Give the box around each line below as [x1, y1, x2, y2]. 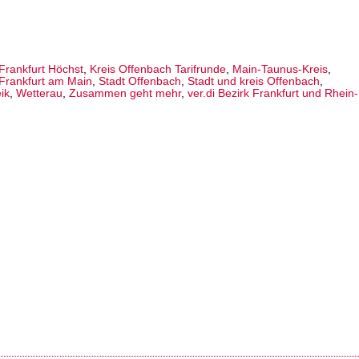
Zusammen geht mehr [69, 87, 181, 100]
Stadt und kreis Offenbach [188, 75, 320, 88]
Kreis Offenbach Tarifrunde [90, 63, 226, 76]
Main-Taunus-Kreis [232, 63, 328, 76]
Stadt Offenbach [99, 75, 181, 88]
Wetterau [16, 87, 63, 100]
